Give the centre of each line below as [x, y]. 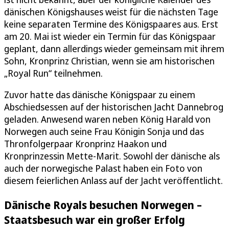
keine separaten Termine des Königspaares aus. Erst [111, 24]
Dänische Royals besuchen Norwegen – [103, 204]
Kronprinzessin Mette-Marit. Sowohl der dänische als [112, 156]
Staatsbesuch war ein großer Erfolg [95, 219]
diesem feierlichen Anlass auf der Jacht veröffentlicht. [113, 180]
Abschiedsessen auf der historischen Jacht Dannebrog [114, 107]
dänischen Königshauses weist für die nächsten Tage [111, 12]
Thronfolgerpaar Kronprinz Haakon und [85, 143]
